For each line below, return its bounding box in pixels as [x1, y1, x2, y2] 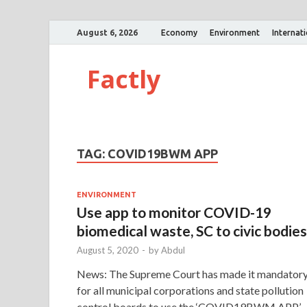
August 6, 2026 [77, 27, 138, 37]
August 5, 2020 [77, 244, 138, 256]
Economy [161, 27, 197, 37]
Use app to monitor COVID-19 [77, 203, 271, 221]
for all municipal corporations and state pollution [77, 283, 304, 297]
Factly [87, 62, 160, 96]
